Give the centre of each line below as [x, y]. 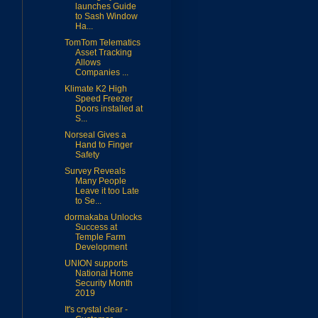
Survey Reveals [95, 171]
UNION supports [96, 264]
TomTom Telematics [102, 43]
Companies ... [102, 73]
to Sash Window [106, 17]
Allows [88, 63]
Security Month [104, 284]
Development [101, 247]
